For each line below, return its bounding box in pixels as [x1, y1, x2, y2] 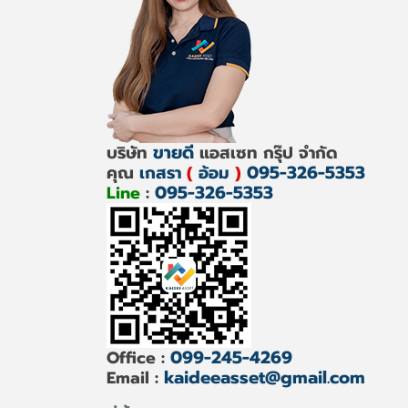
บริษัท [107, 139, 153, 166]
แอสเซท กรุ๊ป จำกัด [194, 139, 338, 166]
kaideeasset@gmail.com [164, 363, 365, 391]
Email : [107, 364, 164, 391]
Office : [107, 344, 170, 371]
